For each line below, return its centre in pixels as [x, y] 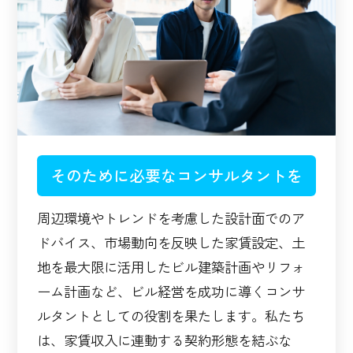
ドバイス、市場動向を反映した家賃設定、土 [171, 242]
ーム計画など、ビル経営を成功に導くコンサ [171, 291]
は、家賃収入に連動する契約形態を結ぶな [165, 340]
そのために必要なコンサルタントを [176, 176]
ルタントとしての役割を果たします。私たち [171, 316]
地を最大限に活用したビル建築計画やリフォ [171, 267]
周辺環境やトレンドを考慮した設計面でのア [171, 218]
